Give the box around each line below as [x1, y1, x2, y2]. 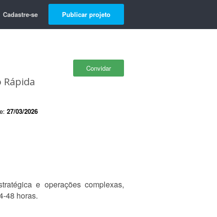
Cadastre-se [3, 10, 38, 19]
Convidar [86, 63, 111, 73]
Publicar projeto [62, 10, 110, 19]
